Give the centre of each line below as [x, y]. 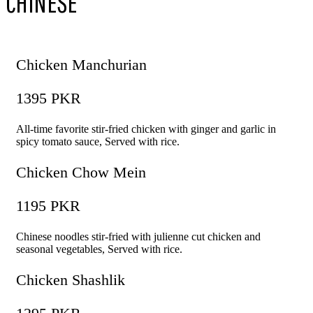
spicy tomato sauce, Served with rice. [98, 142]
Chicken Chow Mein [81, 173]
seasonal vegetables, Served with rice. [99, 249]
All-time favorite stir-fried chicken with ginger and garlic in [146, 129]
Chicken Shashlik [71, 280]
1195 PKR [48, 206]
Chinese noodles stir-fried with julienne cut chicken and [138, 237]
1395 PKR [49, 99]
